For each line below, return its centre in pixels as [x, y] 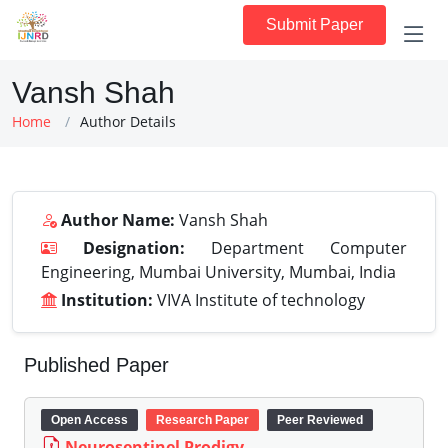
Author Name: [118, 220]
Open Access [89, 420]
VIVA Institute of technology [259, 300]
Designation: [134, 248]
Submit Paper [314, 24]
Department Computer [296, 248]
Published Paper [96, 365]
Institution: [107, 300]
